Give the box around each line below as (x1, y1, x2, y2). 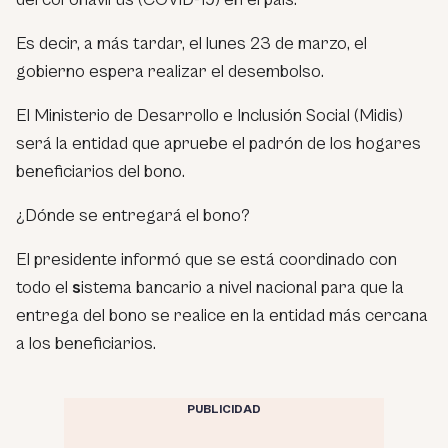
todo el (16, 276, 72, 298)
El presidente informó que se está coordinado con (16, 248, 397, 270)
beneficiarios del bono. (16, 160, 185, 182)
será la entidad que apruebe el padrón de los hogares (16, 132, 421, 154)
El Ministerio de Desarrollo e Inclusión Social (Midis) (16, 104, 403, 126)
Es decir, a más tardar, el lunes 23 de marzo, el (16, 32, 367, 54)
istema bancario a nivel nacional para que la (81, 276, 404, 298)
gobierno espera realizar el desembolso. (16, 60, 324, 82)
